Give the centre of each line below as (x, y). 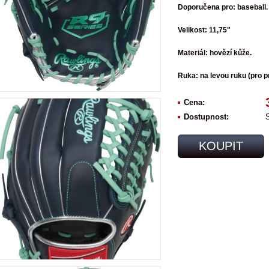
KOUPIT (221, 146)
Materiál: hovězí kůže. (214, 53)
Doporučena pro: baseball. (222, 7)
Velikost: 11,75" (204, 30)
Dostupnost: (206, 117)
